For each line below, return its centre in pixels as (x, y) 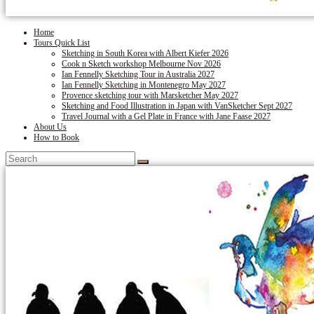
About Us (50, 127)
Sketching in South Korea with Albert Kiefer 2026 (145, 54)
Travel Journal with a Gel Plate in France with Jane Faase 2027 (166, 117)
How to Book (56, 138)
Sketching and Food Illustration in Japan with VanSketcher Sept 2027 (177, 106)
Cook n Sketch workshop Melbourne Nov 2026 (141, 64)
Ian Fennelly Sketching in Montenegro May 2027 (144, 85)
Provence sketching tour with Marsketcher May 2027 (150, 96)
